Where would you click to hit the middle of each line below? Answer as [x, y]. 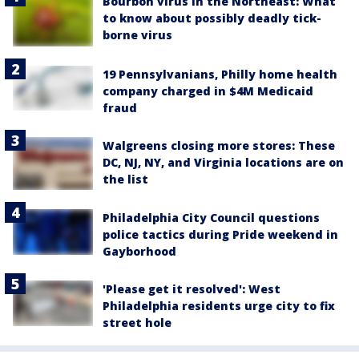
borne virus [137, 35]
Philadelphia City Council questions [211, 218]
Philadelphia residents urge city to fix [219, 306]
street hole [137, 323]
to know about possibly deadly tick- [212, 18]
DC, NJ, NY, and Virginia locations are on [223, 162]
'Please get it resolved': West [192, 289]
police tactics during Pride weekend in [220, 235]
